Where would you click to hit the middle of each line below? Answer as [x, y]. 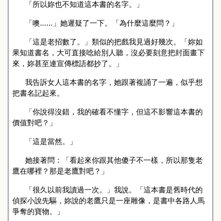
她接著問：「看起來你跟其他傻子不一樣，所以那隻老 [114, 160]
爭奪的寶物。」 [38, 211]
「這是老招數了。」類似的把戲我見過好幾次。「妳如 [114, 41]
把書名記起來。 [38, 93]
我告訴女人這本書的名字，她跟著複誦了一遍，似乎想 [114, 82]
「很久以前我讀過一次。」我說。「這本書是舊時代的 [114, 189]
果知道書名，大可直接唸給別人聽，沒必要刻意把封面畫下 [109, 52]
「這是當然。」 [51, 141]
